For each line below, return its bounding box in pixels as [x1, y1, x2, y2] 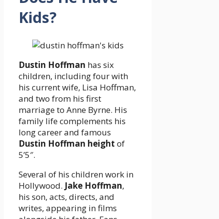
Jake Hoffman [65, 180, 122, 192]
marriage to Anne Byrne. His [19, 104, 127, 116]
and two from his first [19, 93, 101, 105]
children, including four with [19, 70, 128, 82]
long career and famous [19, 127, 111, 138]
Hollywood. [19, 180, 65, 192]
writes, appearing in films [19, 202, 117, 214]
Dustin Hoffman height [19, 138, 115, 150]
